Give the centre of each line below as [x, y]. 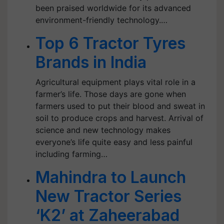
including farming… [71, 154]
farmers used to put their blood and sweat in [120, 106]
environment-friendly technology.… [101, 20]
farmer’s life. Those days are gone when [111, 94]
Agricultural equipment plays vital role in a [115, 82]
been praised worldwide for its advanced [113, 8]
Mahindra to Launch [111, 177]
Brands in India [91, 62]
